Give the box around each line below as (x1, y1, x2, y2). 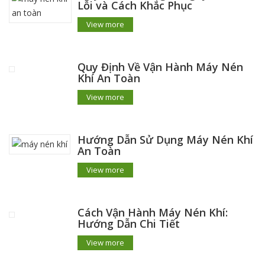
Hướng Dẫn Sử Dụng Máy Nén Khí (77, 132, 253, 147)
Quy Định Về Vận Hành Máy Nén (77, 60, 243, 74)
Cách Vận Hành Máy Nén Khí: (77, 205, 228, 219)
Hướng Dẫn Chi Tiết (77, 216, 180, 231)
